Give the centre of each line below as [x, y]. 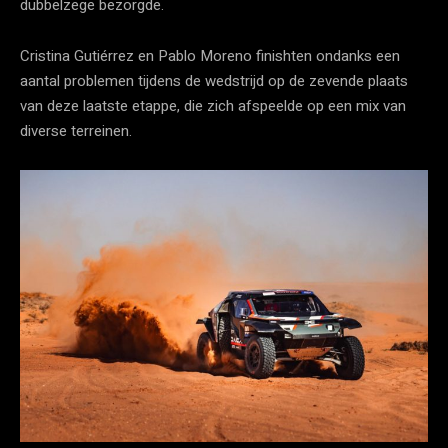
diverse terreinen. [76, 130]
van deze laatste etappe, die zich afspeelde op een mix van [213, 105]
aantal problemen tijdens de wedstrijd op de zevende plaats [214, 80]
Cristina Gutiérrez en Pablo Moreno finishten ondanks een [210, 55]
